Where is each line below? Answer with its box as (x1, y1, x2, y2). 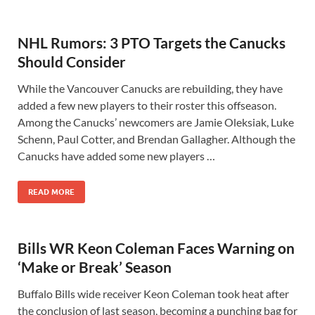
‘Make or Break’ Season (18, 258, 172, 276)
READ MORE (28, 187, 75, 197)
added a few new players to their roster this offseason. (18, 98, 276, 112)
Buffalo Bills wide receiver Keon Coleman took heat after (18, 287, 289, 300)
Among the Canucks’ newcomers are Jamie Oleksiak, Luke (18, 115, 294, 129)
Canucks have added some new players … (18, 149, 215, 162)
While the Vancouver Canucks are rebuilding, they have (18, 82, 283, 95)
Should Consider (18, 53, 126, 70)
